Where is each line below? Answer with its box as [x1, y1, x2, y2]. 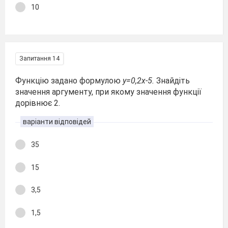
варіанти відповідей [23, 118, 91, 126]
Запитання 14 [19, 55, 60, 62]
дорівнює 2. [15, 98, 60, 108]
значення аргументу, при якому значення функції [15, 87, 202, 97]
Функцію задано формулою [15, 76, 123, 85]
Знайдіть [156, 76, 190, 85]
